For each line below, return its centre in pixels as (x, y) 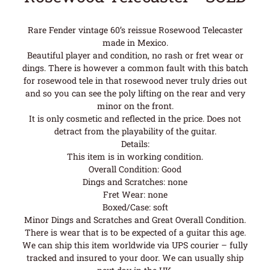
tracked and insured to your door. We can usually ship (135, 258)
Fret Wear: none (135, 195)
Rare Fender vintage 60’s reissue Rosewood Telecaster (135, 30)
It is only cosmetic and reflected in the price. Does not (135, 119)
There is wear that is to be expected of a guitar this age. (135, 233)
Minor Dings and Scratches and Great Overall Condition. (135, 220)
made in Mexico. (135, 43)
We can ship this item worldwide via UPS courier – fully (135, 245)
